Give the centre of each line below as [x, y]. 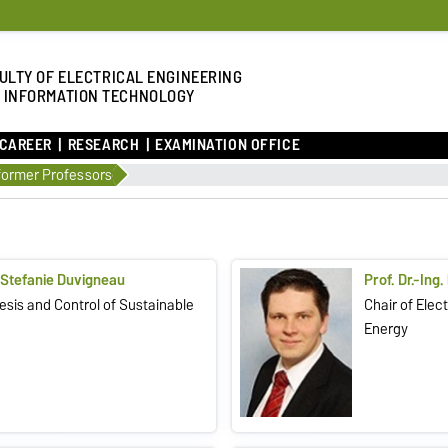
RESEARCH [103, 145]
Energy [386, 329]
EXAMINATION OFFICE [227, 145]
